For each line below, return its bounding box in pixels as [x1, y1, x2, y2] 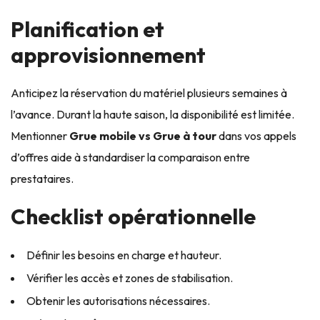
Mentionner [11, 128, 69, 143]
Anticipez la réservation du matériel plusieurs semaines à [11, 85, 287, 100]
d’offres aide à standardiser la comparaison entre [11, 149, 250, 164]
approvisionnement [11, 41, 206, 69]
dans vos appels [216, 128, 296, 143]
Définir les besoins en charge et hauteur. [26, 247, 221, 262]
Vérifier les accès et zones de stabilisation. [26, 270, 233, 285]
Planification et [11, 15, 164, 43]
